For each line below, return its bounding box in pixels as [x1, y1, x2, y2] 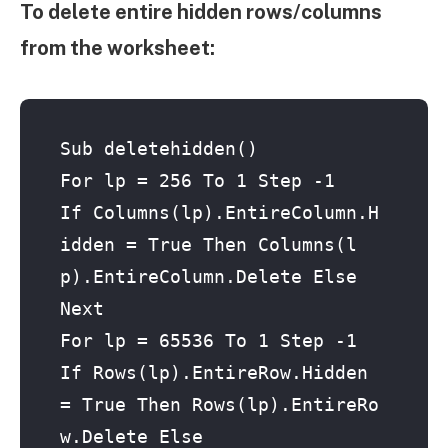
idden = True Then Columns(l [60, 234, 357, 255]
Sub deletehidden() [60, 138, 258, 159]
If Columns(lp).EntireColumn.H [60, 202, 379, 223]
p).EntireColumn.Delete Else [60, 266, 357, 287]
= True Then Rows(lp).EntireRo [60, 394, 379, 415]
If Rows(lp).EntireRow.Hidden [60, 362, 368, 383]
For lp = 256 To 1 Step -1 [60, 170, 335, 191]
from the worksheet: [20, 35, 215, 60]
